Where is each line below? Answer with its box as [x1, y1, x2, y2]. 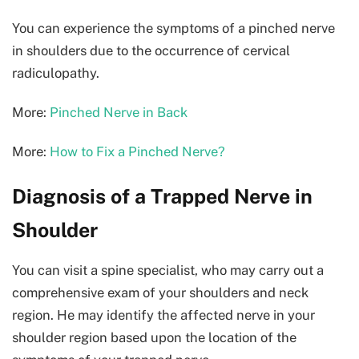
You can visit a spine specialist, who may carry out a [12, 262, 324, 279]
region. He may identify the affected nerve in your [12, 307, 315, 324]
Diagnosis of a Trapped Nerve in [12, 184, 313, 208]
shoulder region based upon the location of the [12, 329, 296, 346]
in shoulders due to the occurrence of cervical [12, 42, 290, 58]
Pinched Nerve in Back [50, 103, 188, 120]
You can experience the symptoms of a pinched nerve [12, 19, 335, 36]
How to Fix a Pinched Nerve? [50, 143, 225, 159]
